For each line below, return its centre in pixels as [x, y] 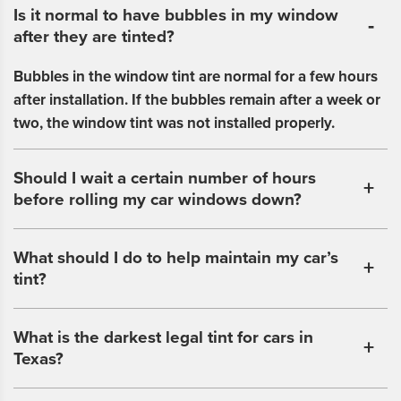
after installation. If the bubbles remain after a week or [197, 100]
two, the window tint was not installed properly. [174, 124]
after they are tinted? [94, 37]
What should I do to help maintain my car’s [176, 258]
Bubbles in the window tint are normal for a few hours [196, 77]
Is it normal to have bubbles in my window [176, 16]
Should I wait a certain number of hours [165, 179]
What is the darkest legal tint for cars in [163, 338]
